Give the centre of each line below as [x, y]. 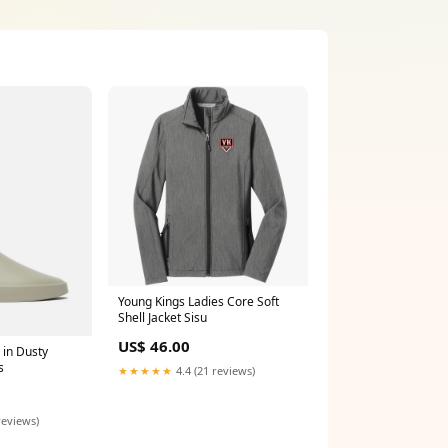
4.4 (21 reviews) [214, 370]
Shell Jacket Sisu [162, 317]
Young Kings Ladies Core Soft [198, 301]
